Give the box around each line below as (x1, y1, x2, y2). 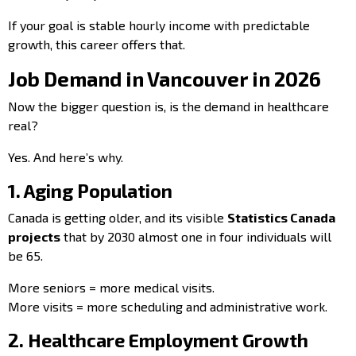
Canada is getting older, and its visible (8, 209, 227, 225)
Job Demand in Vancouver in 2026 (8, 66, 325, 91)
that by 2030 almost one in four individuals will (60, 228, 331, 244)
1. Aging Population (8, 179, 172, 202)
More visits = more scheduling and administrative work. (8, 298, 327, 314)
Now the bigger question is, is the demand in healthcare (8, 98, 329, 114)
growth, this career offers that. (8, 36, 185, 52)
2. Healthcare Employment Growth (8, 328, 308, 351)
